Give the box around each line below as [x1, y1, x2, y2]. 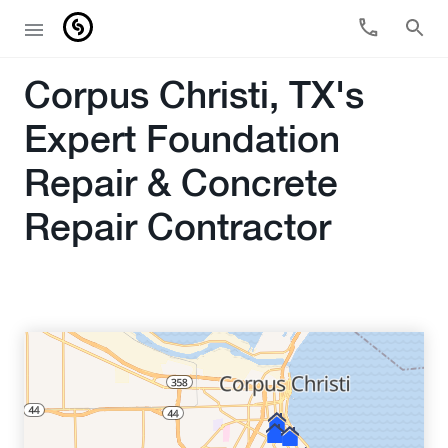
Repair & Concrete [24, 167, 338, 204]
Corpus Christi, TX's [24, 79, 364, 116]
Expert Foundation [24, 123, 340, 160]
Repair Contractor [24, 211, 331, 248]
